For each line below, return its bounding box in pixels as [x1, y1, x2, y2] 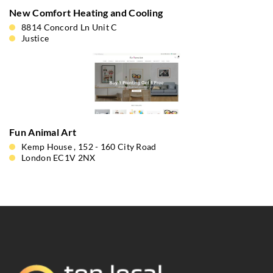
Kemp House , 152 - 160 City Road [21, 141, 157, 152]
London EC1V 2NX [21, 152, 96, 163]
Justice [21, 33, 49, 43]
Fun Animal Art [9, 126, 77, 138]
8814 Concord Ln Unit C [21, 22, 118, 32]
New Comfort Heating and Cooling [9, 7, 163, 18]
